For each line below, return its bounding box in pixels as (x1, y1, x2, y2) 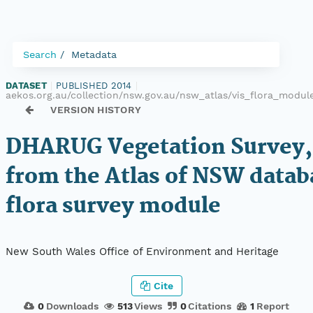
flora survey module (6, 189, 221, 224)
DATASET (6, 80, 47, 91)
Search (23, 49, 57, 60)
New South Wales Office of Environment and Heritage (6, 245, 279, 259)
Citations (188, 300, 232, 312)
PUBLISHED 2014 (56, 80, 132, 91)
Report (256, 300, 289, 312)
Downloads (45, 300, 99, 312)
